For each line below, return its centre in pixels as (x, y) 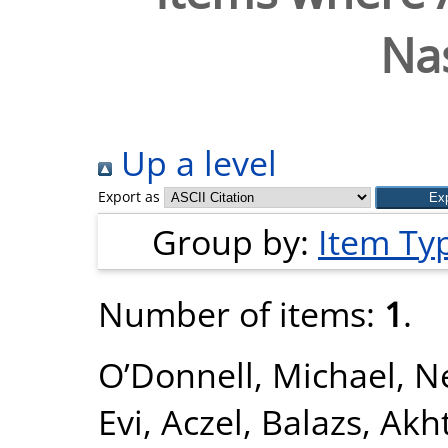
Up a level (194, 162)
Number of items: (241, 313)
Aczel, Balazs (261, 421)
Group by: (235, 241)
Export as (129, 196)
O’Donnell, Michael (247, 374)
